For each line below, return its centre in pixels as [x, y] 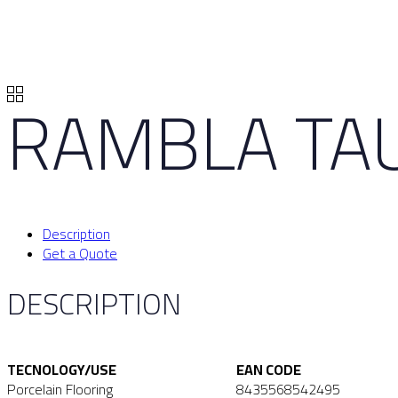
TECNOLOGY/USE [62, 370]
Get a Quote [80, 253]
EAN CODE [269, 370]
